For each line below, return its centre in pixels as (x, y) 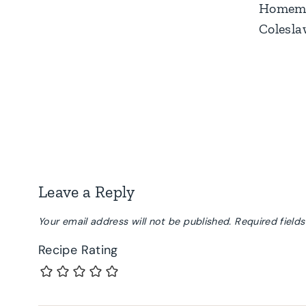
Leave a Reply (87, 191)
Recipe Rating (78, 250)
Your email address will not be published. (135, 222)
